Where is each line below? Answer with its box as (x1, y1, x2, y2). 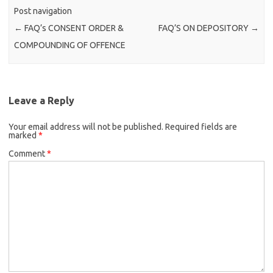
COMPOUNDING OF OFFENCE (14, 40, 126, 51)
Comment (9, 148, 47, 158)
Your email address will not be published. (9, 121, 163, 132)
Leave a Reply (9, 94, 74, 106)
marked (9, 130, 38, 140)
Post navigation (14, 6, 73, 16)
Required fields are (165, 121, 237, 132)
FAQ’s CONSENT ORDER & (23, 23, 124, 34)
